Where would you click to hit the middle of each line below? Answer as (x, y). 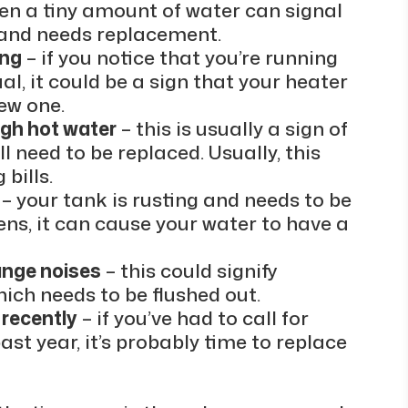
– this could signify (189, 270)
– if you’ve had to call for (193, 317)
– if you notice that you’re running (179, 57)
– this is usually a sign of (232, 128)
